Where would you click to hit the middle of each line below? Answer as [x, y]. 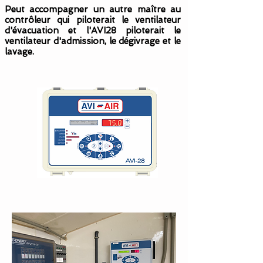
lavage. [19, 52]
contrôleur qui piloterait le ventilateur [93, 20]
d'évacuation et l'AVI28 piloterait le [93, 31]
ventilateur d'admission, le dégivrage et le [93, 41]
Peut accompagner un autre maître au [93, 9]
